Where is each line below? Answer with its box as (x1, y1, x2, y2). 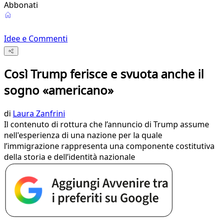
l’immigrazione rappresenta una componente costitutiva (4, 141, 215, 152)
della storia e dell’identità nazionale (4, 151, 135, 163)
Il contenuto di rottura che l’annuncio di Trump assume (4, 119, 209, 130)
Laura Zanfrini (13, 108, 65, 119)
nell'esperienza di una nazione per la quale (4, 130, 162, 141)
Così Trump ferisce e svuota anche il (4, 66, 204, 82)
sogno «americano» (4, 82, 113, 99)
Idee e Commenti (4, 33, 68, 44)
